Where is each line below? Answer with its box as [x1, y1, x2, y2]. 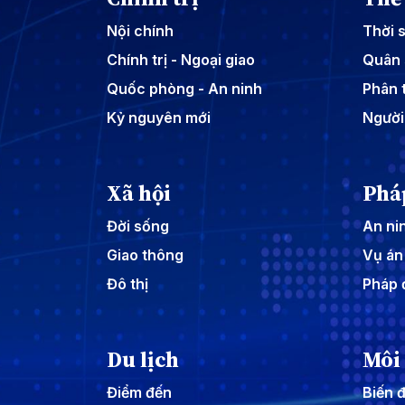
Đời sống [107, 216, 169, 235]
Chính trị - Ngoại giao [107, 50, 255, 69]
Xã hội [107, 177, 171, 208]
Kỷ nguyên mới [107, 108, 211, 127]
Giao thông [107, 245, 184, 264]
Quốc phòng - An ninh [107, 79, 262, 98]
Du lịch [107, 344, 179, 374]
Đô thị [107, 274, 148, 293]
